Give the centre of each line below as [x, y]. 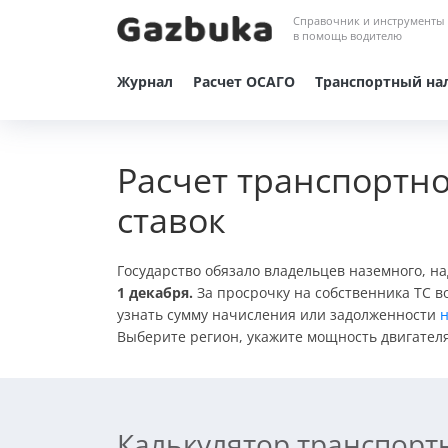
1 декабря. [155, 292]
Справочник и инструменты [369, 20]
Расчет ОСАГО [244, 81]
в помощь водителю [348, 35]
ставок [171, 220]
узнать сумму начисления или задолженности [278, 314]
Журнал [145, 81]
